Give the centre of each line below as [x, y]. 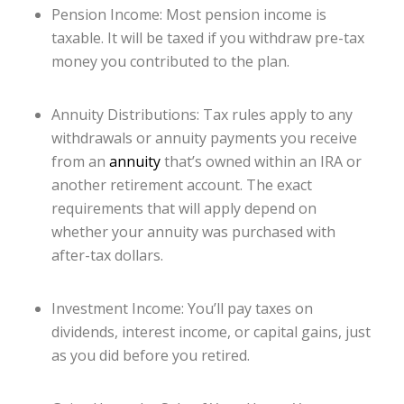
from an [80, 162]
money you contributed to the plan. [170, 61]
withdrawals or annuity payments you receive [204, 138]
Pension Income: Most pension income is [188, 14]
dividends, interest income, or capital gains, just [211, 332]
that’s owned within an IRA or [261, 162]
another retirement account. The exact [181, 185]
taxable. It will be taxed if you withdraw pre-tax [207, 37]
